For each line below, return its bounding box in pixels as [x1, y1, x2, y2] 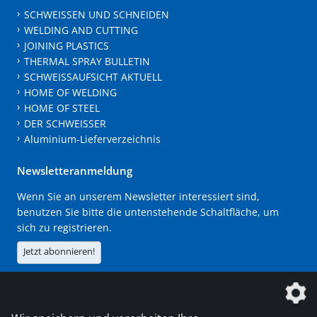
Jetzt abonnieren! [23, 244, 95, 258]
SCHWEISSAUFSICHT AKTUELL [23, 69, 162, 83]
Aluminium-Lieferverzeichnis [23, 132, 161, 146]
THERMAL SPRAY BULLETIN [23, 54, 150, 68]
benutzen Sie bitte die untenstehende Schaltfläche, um [17, 204, 279, 219]
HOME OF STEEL [23, 100, 100, 115]
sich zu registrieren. [17, 220, 112, 234]
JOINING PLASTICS [23, 38, 109, 52]
